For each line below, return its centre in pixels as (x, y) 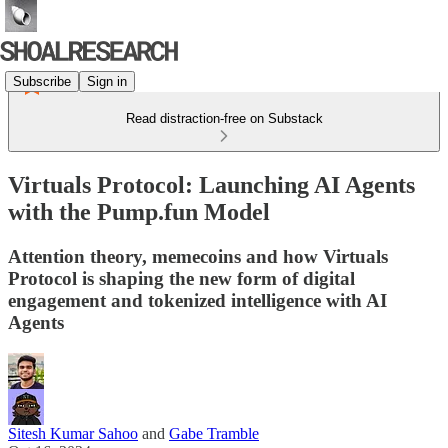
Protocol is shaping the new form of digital (181, 278)
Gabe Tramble (214, 433)
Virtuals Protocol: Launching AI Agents (211, 184)
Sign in (107, 81)
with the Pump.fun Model (139, 211)
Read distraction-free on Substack (224, 118)
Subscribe (42, 81)
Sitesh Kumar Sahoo (73, 433)
